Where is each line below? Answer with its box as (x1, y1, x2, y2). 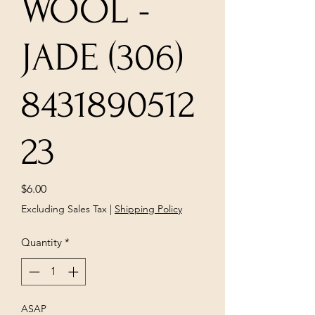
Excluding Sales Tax (21, 202, 107, 215)
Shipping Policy (115, 202, 182, 215)
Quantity (21, 236, 62, 249)
